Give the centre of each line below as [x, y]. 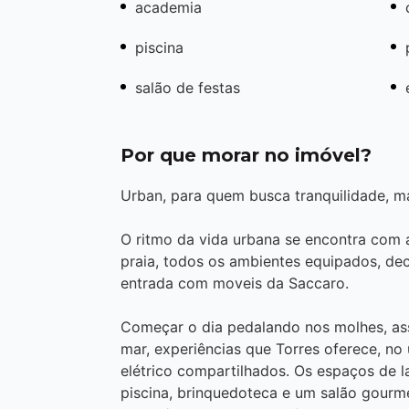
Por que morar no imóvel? [246, 155]
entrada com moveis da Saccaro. [235, 283]
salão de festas [188, 87]
